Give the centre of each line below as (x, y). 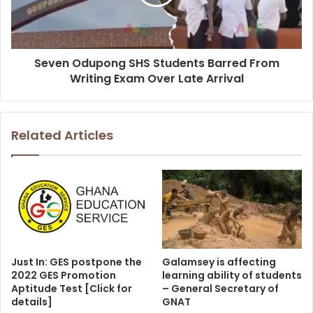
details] (32, 301)
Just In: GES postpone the (77, 262)
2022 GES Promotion (64, 275)
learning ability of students (232, 275)
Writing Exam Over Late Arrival (156, 79)
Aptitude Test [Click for (72, 288)
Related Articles (62, 136)
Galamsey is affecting (219, 262)
